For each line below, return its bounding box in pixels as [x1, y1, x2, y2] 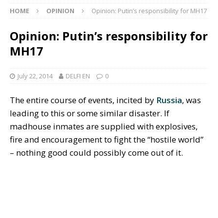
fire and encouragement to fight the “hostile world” [10, 134, 203, 145]
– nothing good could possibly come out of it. [10, 147, 183, 159]
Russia [156, 94, 182, 106]
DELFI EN [66, 72, 90, 81]
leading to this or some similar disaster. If [10, 108, 169, 119]
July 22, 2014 [18, 72, 53, 81]
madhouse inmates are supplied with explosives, [10, 121, 198, 132]
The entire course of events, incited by [10, 94, 156, 106]
